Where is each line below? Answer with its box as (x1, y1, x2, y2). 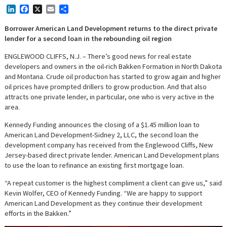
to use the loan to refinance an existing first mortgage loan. (5, 161, 184, 170)
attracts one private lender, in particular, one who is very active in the (5, 92, 215, 102)
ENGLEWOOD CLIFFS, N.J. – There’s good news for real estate (5, 52, 192, 61)
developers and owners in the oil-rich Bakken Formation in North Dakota (5, 62, 222, 71)
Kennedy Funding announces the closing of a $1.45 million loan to (5, 120, 200, 130)
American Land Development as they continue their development (5, 199, 203, 208)
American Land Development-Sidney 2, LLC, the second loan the (5, 130, 199, 140)
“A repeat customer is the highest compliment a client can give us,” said (5, 178, 222, 188)
